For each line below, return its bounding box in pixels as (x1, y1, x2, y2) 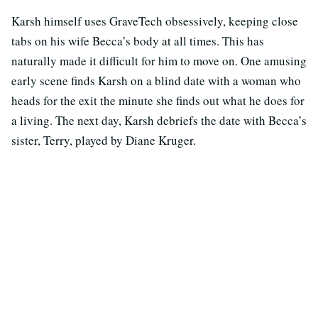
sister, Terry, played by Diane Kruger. (11, 132, 196, 149)
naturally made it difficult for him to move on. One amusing (11, 53, 307, 70)
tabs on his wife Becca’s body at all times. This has (11, 33, 264, 50)
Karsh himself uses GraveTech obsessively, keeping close (11, 13, 298, 30)
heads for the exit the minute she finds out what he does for (11, 92, 305, 109)
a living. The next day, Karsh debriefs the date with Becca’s (11, 112, 307, 129)
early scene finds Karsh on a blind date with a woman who (11, 72, 301, 89)
